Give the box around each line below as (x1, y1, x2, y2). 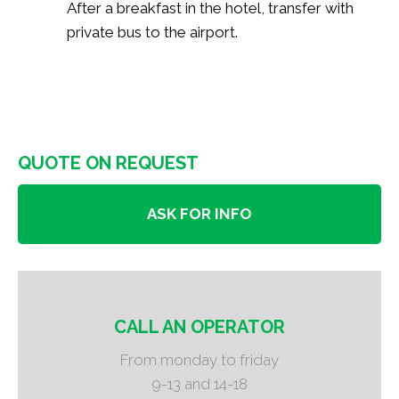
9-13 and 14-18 (151, 374, 248, 393)
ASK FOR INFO (147, 204, 252, 223)
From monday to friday (120, 350, 279, 369)
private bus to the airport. (67, 22, 238, 41)
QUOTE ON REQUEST (18, 151, 199, 174)
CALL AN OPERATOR (114, 315, 285, 338)
